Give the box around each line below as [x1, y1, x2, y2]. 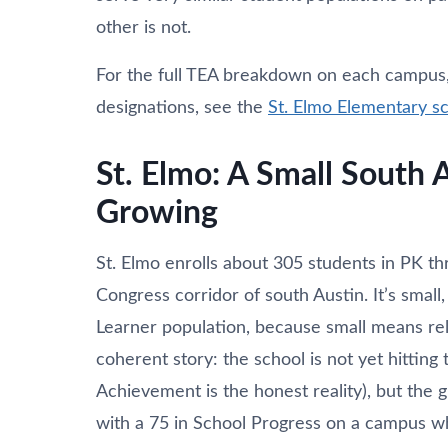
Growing [96, 196, 218, 229]
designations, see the [96, 98, 268, 117]
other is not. [96, 18, 191, 37]
